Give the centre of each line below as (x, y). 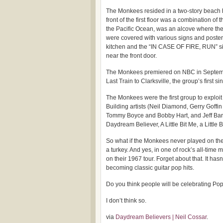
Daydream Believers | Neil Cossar (161, 217)
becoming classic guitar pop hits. (150, 168)
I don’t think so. (126, 201)
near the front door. (131, 56)
